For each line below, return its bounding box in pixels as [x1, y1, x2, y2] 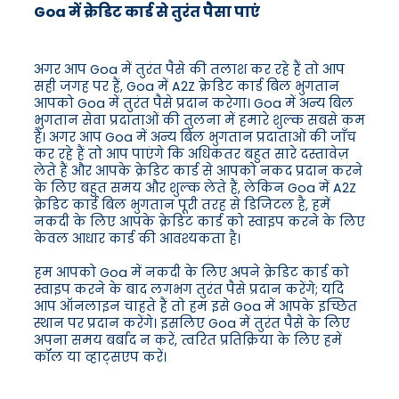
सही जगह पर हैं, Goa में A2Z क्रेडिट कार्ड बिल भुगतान [34, 77, 339, 96]
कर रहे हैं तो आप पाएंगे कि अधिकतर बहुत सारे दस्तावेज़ [34, 145, 349, 164]
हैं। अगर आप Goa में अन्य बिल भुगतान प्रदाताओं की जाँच [34, 128, 356, 147]
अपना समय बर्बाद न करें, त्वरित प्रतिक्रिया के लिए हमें [34, 331, 342, 350]
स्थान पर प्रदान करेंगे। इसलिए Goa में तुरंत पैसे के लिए [34, 314, 350, 333]
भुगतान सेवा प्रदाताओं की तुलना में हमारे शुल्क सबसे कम [34, 111, 365, 130]
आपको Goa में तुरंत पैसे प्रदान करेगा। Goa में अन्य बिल [34, 94, 354, 113]
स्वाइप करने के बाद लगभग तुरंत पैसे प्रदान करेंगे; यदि [34, 281, 344, 299]
